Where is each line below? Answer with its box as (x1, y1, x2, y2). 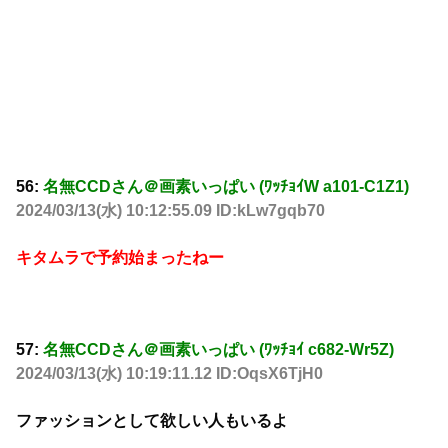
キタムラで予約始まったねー (16, 248, 224, 266)
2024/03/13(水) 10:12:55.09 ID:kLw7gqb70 (16, 202, 325, 220)
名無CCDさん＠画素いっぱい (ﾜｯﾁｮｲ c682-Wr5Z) (43, 341, 394, 359)
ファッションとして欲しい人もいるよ (16, 411, 288, 429)
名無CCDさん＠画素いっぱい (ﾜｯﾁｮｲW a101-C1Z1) (43, 178, 409, 196)
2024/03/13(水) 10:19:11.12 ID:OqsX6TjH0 (16, 365, 323, 383)
